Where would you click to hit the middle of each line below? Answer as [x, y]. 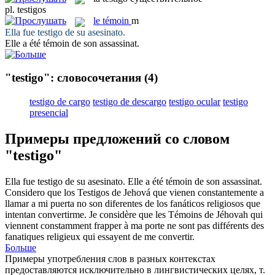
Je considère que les [129, 214]
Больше [21, 247]
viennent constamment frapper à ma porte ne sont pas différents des [134, 225]
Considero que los [41, 192]
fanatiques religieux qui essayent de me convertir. [100, 236]
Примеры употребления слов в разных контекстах [110, 258]
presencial [49, 112]
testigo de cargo [60, 101]
